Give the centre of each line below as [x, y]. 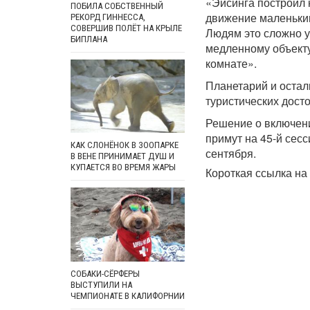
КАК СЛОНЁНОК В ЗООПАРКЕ [125, 145]
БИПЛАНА [89, 39]
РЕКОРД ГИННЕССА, [108, 17]
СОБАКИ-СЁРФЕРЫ [105, 273]
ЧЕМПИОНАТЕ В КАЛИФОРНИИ [128, 295]
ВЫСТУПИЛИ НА [101, 284]
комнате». [231, 63]
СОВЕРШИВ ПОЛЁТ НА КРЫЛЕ [126, 28]
